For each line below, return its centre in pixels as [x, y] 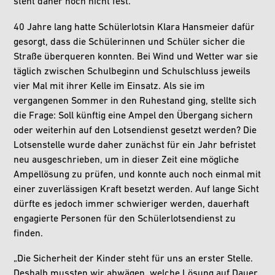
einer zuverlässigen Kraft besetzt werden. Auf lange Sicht [137, 189]
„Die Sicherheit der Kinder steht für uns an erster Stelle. [134, 259]
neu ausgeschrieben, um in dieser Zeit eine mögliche [126, 160]
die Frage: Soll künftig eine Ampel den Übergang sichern [134, 116]
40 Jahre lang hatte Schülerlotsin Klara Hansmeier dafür [134, 27]
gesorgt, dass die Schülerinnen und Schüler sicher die [130, 42]
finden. [29, 234]
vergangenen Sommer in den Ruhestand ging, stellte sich [135, 101]
